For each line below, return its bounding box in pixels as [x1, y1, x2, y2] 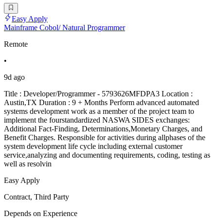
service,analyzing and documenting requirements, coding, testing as [4, 151, 210, 160]
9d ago [4, 73, 25, 82]
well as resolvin [4, 160, 52, 168]
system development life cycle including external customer [4, 142, 182, 151]
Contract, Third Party [4, 193, 69, 201]
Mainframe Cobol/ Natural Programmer [4, 23, 125, 32]
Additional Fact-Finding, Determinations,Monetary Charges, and [4, 125, 202, 133]
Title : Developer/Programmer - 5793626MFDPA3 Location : [4, 90, 193, 98]
